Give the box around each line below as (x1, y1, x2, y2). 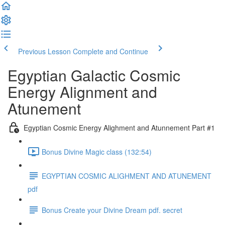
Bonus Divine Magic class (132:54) (42, 146, 152, 157)
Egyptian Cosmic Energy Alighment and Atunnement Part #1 (24, 122, 215, 133)
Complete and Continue (73, 46, 148, 56)
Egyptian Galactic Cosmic (8, 64, 180, 86)
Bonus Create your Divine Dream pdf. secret (42, 204, 182, 215)
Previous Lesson (18, 46, 71, 56)
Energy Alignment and (8, 81, 157, 102)
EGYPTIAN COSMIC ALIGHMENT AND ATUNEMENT (42, 170, 211, 181)
